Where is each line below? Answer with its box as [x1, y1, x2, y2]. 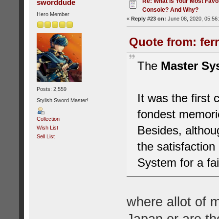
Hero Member [36, 11, 69, 17]
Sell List [36, 133, 55, 139]
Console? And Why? [142, 6, 198, 13]
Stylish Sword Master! [36, 97, 88, 104]
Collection [36, 115, 60, 122]
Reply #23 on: [131, 15, 166, 22]
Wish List [36, 124, 58, 131]
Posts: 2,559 [36, 86, 66, 92]
